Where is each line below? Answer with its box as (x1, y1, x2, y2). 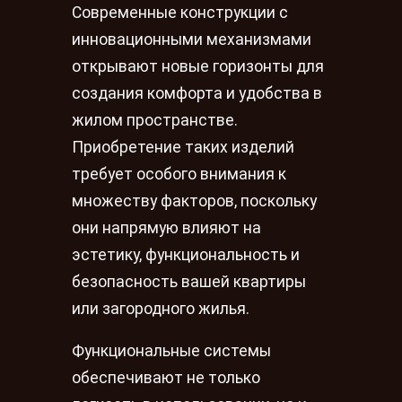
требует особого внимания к (72, 164, 286, 183)
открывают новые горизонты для (72, 57, 324, 75)
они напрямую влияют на (72, 218, 261, 237)
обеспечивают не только (72, 369, 260, 388)
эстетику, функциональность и (72, 245, 300, 264)
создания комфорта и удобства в (72, 83, 322, 102)
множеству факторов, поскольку (72, 191, 317, 210)
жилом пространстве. (72, 110, 238, 129)
